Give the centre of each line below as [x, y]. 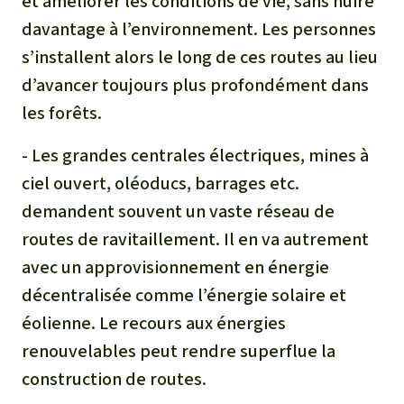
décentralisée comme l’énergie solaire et [184, 295]
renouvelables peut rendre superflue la [179, 351]
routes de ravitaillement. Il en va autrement [195, 239]
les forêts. [62, 113]
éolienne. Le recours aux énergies [154, 323]
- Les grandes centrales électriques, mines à [195, 155]
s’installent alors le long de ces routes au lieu [200, 57]
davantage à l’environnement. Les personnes [199, 29]
